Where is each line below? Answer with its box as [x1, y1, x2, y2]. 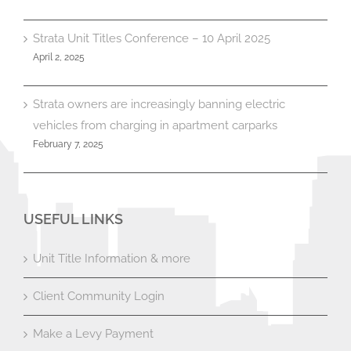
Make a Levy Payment [33, 326, 154, 341]
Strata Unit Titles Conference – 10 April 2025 [33, 31, 270, 45]
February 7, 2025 [33, 138, 103, 150]
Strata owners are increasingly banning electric [33, 96, 285, 111]
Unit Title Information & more [33, 251, 190, 266]
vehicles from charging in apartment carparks [33, 118, 277, 132]
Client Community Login [33, 288, 165, 303]
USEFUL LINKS [24, 210, 123, 227]
